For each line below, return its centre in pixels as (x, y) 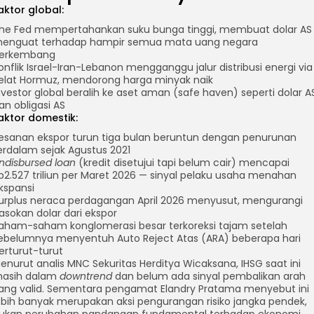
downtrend (86, 276)
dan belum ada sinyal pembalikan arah (209, 276)
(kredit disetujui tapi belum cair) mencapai (183, 163)
